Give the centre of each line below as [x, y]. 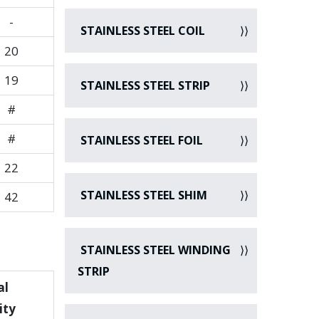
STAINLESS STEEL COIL [141, 31]
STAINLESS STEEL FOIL [140, 140]
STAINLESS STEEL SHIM [142, 195]
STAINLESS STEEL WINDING [154, 250]
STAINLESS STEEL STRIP [144, 85]
